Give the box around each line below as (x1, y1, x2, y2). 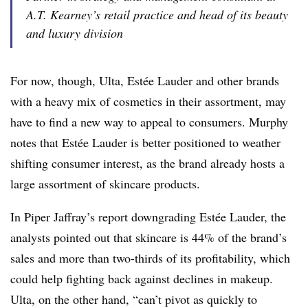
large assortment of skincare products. (10, 175, 204, 192)
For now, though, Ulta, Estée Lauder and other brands (10, 72, 279, 89)
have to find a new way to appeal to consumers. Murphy (10, 113, 288, 130)
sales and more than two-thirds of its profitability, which (10, 250, 290, 266)
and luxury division (26, 25, 123, 41)
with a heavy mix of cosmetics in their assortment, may (10, 93, 286, 109)
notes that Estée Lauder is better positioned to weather (10, 134, 280, 151)
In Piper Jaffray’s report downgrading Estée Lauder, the (10, 208, 286, 225)
